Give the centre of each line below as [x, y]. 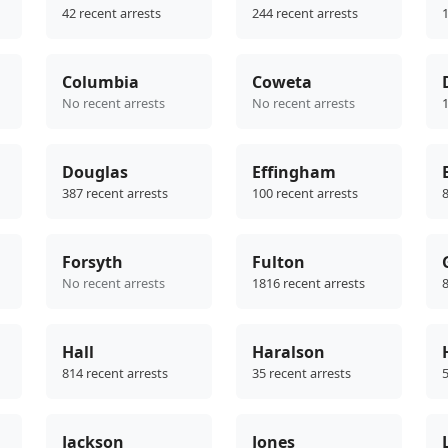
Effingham [294, 172]
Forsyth [92, 262]
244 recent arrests [305, 13]
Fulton [278, 262]
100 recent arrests [305, 193]
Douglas [95, 172]
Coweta [282, 82]
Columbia [100, 82]
